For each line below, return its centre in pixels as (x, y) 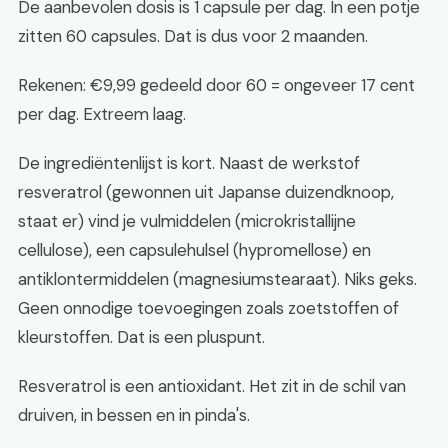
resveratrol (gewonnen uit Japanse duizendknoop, (206, 192)
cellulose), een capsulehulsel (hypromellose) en (194, 250)
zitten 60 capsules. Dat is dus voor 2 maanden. (193, 36)
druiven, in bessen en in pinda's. (134, 415)
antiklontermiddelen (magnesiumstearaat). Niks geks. (217, 279)
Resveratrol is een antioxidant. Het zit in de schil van (212, 386)
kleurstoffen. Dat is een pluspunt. (141, 337)
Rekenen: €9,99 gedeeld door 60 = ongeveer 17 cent (216, 85)
